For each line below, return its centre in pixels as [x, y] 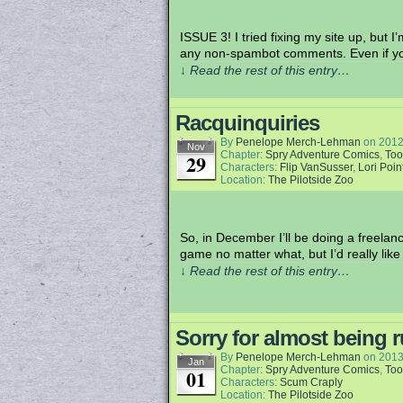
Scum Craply [311, 382]
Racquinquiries [247, 123]
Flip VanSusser [316, 167]
